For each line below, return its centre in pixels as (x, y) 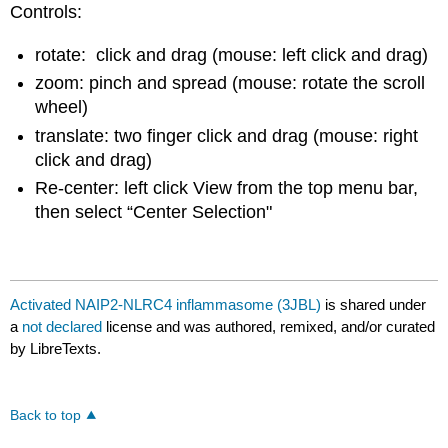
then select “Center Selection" (154, 211)
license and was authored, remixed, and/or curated (271, 327)
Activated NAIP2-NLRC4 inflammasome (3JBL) (166, 305)
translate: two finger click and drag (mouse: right (227, 135)
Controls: (46, 12)
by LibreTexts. (56, 349)
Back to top (46, 416)
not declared (64, 327)
